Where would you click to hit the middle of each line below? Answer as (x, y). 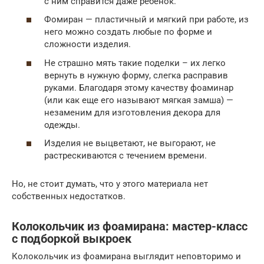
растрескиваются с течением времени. (126, 156)
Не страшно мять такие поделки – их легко (135, 63)
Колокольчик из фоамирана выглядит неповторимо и (126, 257)
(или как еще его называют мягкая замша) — (139, 100)
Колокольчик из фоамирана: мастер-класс (130, 226)
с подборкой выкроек (72, 239)
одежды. (62, 125)
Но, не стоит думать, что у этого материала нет (110, 184)
